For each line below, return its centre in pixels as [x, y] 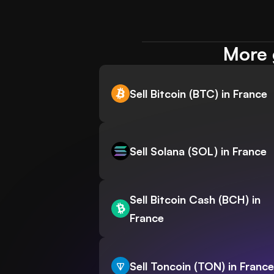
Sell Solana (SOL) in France [198, 151]
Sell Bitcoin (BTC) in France [198, 94]
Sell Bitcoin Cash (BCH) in [195, 200]
